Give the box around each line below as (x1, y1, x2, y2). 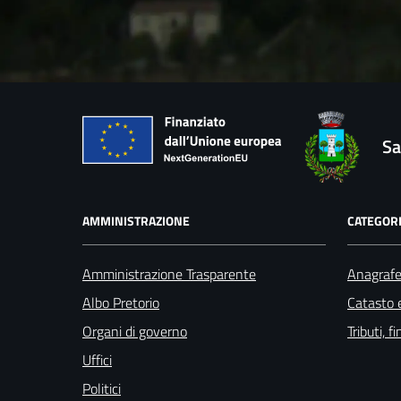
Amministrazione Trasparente (82, 262, 256, 285)
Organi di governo (82, 320, 187, 342)
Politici (82, 377, 121, 399)
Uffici (82, 348, 112, 371)
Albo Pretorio (82, 291, 159, 313)
